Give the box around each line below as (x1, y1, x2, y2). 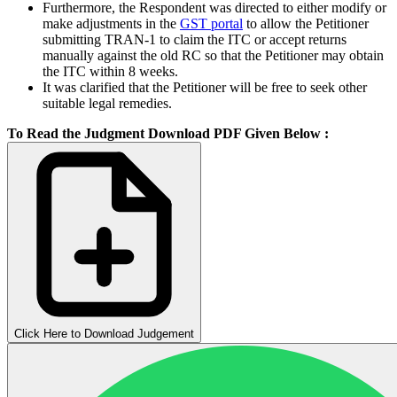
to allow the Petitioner (243, 15, 369, 31)
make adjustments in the (43, 15, 180, 31)
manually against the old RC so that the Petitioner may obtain (43, 47, 384, 63)
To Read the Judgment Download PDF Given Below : (7, 125, 329, 141)
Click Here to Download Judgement (14, 326, 194, 340)
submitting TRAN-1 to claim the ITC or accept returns (43, 31, 346, 47)
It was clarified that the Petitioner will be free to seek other (43, 79, 367, 95)
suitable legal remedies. (43, 95, 172, 111)
